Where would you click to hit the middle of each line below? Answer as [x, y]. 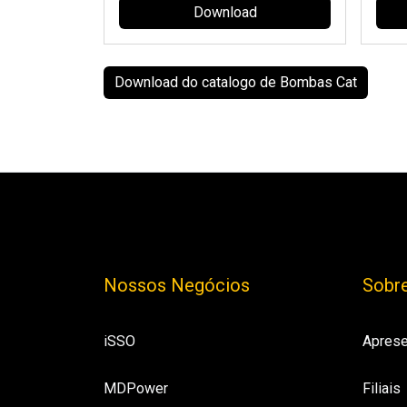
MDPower [136, 388]
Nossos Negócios [177, 285]
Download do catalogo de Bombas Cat [236, 82]
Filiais [382, 388]
